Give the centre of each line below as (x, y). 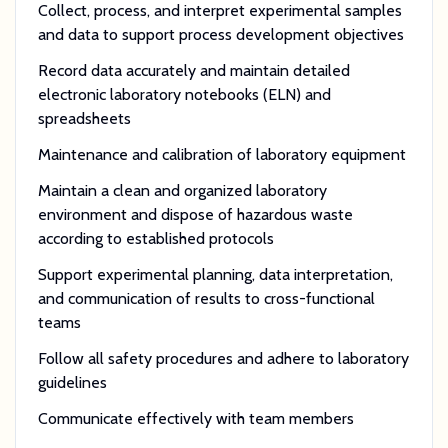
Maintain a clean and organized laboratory (182, 190)
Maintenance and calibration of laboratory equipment (221, 154)
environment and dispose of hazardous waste (195, 214)
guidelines (72, 382)
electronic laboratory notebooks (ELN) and (184, 94)
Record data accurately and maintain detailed (193, 70)
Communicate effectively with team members (195, 418)
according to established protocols (155, 238)
